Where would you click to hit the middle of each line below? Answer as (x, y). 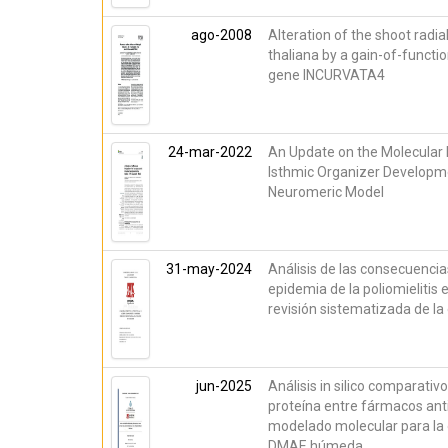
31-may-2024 (209, 269)
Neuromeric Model (326, 192)
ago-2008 (221, 35)
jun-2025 (224, 386)
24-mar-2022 (210, 152)
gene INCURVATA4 (326, 75)
